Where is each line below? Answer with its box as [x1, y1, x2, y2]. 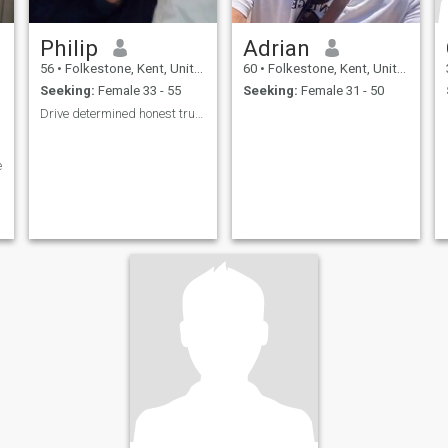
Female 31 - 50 [297, 83, 384, 99]
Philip [39, 34, 98, 61]
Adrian [242, 34, 310, 61]
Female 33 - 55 [94, 83, 181, 99]
